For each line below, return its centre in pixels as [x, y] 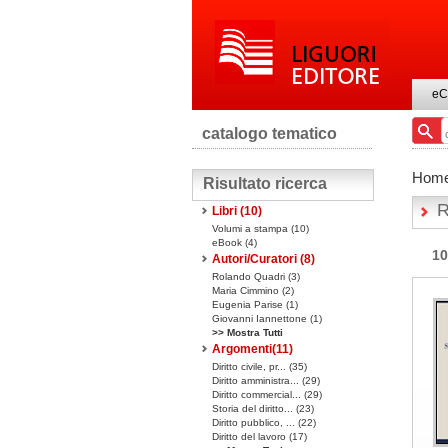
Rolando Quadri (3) [256, 276]
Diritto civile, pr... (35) [259, 366]
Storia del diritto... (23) [263, 408]
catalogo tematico [269, 133]
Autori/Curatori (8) [263, 259]
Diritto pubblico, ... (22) [264, 422]
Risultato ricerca [265, 183]
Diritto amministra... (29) [266, 380]
